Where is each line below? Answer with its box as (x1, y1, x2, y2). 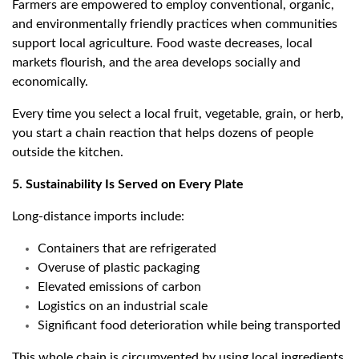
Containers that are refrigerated (38, 242, 216, 256)
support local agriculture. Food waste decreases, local (12, 37, 313, 50)
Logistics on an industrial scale (38, 300, 208, 313)
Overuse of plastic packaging (38, 261, 200, 275)
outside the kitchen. (12, 146, 123, 159)
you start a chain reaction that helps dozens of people (12, 127, 313, 140)
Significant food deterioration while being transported (38, 319, 341, 333)
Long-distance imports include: (12, 210, 184, 224)
